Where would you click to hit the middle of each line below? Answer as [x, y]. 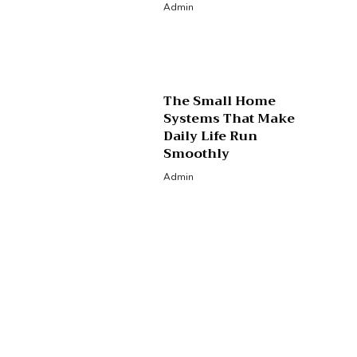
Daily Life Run [211, 136]
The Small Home [220, 101]
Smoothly [197, 153]
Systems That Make [229, 118]
